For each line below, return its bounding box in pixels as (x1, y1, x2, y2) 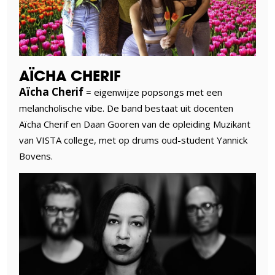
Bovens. (19, 149, 53, 162)
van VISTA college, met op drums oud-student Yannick (19, 133, 248, 146)
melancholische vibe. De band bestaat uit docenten (19, 101, 234, 114)
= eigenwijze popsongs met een (83, 85, 223, 98)
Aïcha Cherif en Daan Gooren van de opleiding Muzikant (19, 117, 251, 130)
